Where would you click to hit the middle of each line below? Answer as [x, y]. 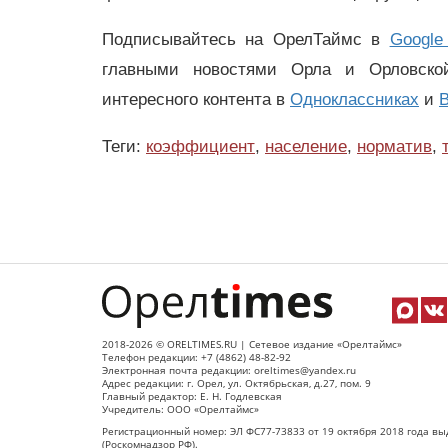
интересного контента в [196, 99]
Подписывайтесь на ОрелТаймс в [246, 39]
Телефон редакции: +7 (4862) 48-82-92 [196, 357]
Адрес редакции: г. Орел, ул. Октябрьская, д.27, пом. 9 [236, 383]
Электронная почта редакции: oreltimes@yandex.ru [229, 370]
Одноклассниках [354, 99]
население [306, 146]
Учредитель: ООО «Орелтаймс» [180, 409]
